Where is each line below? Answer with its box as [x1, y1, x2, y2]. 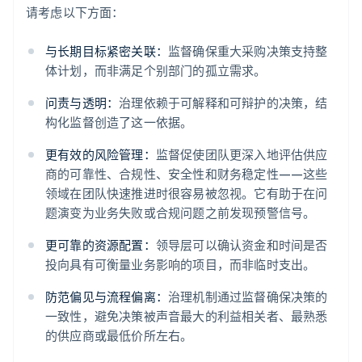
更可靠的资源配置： [45, 237, 156, 254]
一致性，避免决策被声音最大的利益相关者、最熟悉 [45, 308, 328, 325]
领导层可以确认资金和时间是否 [155, 237, 328, 254]
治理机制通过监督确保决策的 [168, 288, 328, 305]
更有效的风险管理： [45, 146, 156, 163]
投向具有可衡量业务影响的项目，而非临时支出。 [45, 256, 316, 273]
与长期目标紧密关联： [45, 43, 168, 60]
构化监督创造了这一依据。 [45, 114, 193, 131]
